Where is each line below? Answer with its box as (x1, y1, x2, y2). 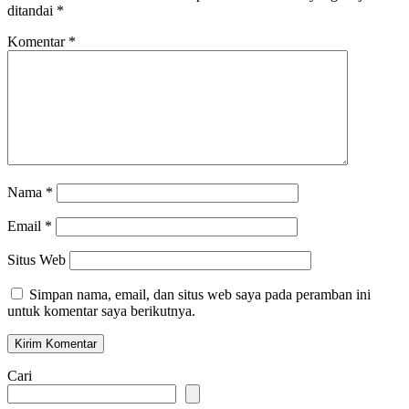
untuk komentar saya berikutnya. (7, 302, 195, 319)
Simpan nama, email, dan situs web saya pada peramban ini (29, 286, 371, 302)
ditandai (7, 2, 57, 18)
